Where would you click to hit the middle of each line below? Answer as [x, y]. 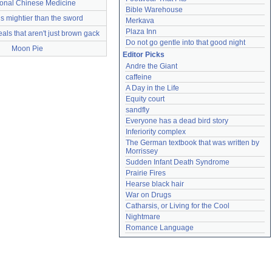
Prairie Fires [146, 173]
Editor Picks [144, 55]
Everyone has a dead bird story [177, 121]
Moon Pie [27, 49]
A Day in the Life [152, 88]
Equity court [145, 99]
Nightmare [143, 217]
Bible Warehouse [154, 10]
